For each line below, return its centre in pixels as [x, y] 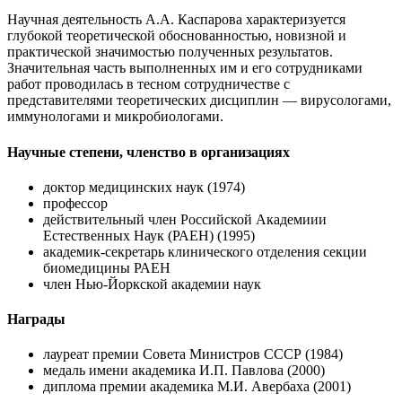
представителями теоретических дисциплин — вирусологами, [199, 100]
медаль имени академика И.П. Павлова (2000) [184, 371]
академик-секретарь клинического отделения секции [205, 251]
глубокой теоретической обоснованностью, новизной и [177, 36]
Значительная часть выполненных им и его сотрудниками [185, 68]
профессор [75, 203]
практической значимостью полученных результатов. [170, 52]
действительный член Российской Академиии [185, 219]
